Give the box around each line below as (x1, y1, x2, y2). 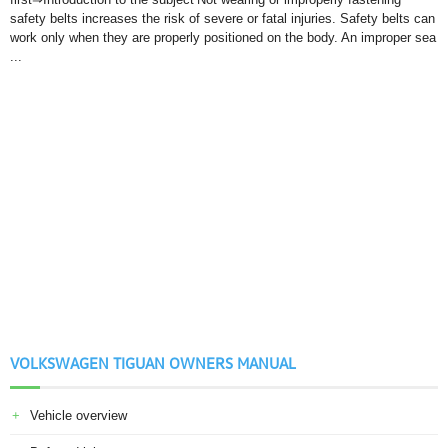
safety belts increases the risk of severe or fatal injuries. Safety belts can (10, 11, 435, 26)
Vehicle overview (30, 408, 127, 423)
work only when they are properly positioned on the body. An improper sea (10, 30, 436, 45)
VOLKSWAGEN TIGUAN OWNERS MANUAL (10, 354, 296, 372)
